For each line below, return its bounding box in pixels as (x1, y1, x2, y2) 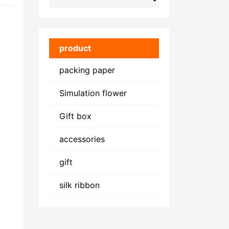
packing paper (59, 65, 115, 75)
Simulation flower (59, 88, 127, 98)
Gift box (59, 111, 91, 121)
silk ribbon (59, 180, 100, 190)
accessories (59, 134, 105, 144)
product (59, 43, 91, 53)
